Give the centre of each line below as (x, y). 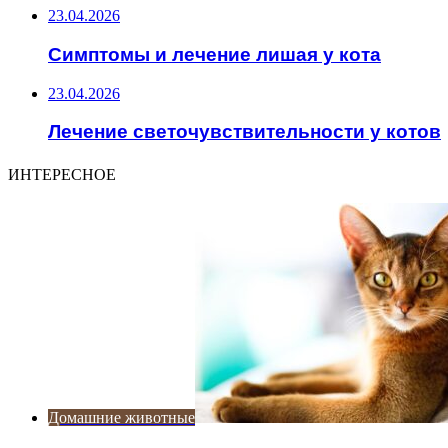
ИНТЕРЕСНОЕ (62, 175)
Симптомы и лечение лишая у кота (214, 54)
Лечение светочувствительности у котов (244, 132)
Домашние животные (121, 418)
